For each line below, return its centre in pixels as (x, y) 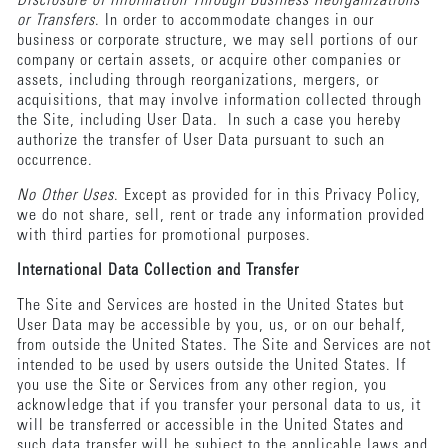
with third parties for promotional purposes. (166, 235)
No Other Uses (65, 195)
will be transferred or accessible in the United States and (210, 425)
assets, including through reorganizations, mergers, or (197, 80)
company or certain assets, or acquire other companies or (208, 60)
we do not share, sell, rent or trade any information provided (220, 215)
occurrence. (57, 160)
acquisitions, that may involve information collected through (219, 100)
